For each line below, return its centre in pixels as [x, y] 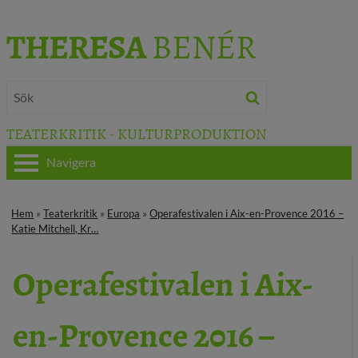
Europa [124, 214]
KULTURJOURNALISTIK [97, 308]
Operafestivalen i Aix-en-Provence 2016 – [247, 214]
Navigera [71, 162]
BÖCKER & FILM [75, 345]
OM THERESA [69, 235]
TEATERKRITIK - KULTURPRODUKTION [137, 133]
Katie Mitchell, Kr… [55, 229]
